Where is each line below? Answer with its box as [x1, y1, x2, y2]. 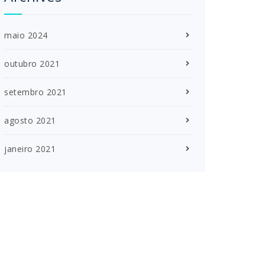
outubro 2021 [4, 57, 60, 69]
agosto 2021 [4, 114, 56, 126]
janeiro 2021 [4, 143, 56, 154]
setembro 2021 [4, 86, 67, 98]
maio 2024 [4, 29, 48, 41]
